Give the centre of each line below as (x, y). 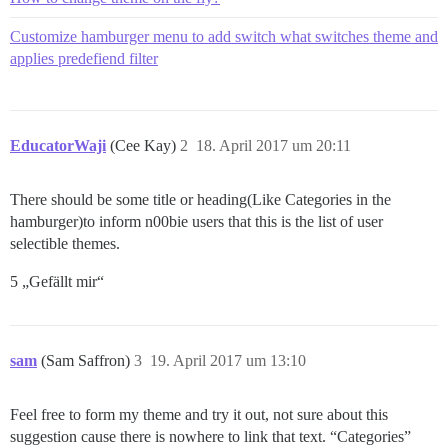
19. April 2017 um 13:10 (228, 361)
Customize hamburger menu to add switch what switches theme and (224, 37)
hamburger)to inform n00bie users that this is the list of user (196, 222)
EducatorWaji (58, 146)
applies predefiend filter (84, 59)
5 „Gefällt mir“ (57, 282)
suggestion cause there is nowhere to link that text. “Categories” (210, 437)
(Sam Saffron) (87, 361)
